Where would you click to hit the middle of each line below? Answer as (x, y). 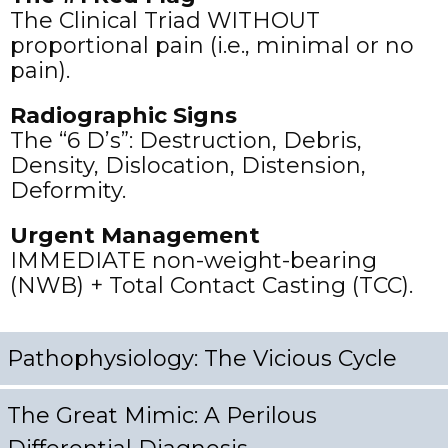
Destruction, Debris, (247, 140)
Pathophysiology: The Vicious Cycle (202, 358)
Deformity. (68, 190)
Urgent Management (135, 235)
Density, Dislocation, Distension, (188, 165)
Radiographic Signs (123, 115)
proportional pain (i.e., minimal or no (212, 45)
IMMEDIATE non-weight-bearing (193, 260)
